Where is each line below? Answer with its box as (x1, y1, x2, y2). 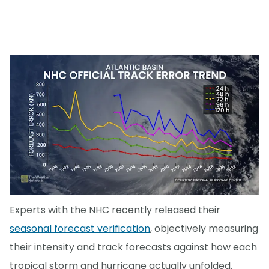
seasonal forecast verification (10, 222, 150, 236)
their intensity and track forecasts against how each (10, 240, 257, 255)
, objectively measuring (150, 222, 258, 236)
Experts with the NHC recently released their (10, 203, 220, 217)
